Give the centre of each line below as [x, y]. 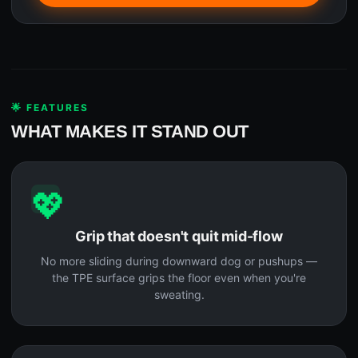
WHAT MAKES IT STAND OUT [130, 132]
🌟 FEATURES [50, 108]
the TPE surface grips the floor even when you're [179, 278]
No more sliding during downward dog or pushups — [179, 261]
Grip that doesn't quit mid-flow [179, 237]
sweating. [179, 295]
